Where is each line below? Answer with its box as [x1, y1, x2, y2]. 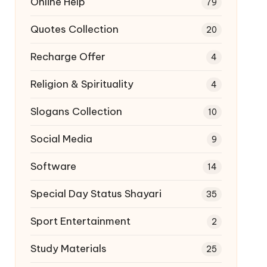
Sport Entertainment [30, 214, 131, 228]
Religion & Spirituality [30, 77, 133, 91]
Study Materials [30, 241, 107, 255]
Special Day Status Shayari [30, 187, 162, 200]
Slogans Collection [30, 104, 122, 118]
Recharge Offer [30, 49, 105, 63]
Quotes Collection [30, 22, 119, 36]
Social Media [30, 132, 92, 145]
